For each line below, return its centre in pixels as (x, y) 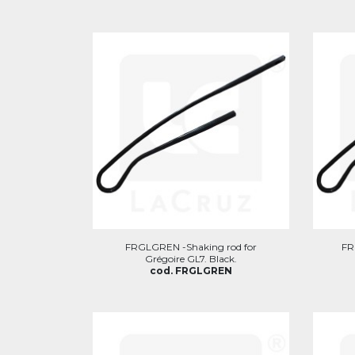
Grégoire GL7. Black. (191, 258)
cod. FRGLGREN (191, 270)
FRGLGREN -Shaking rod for (191, 246)
